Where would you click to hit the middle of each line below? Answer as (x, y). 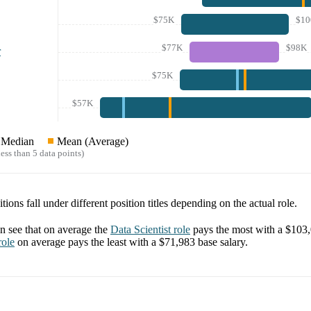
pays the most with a (239, 229)
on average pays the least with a (88, 242)
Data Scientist (141, 229)
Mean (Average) (93, 141)
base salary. (221, 242)
